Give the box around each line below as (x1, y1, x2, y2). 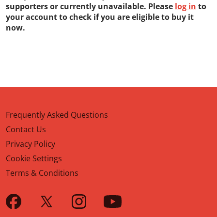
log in (175, 1, 196, 12)
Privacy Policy (6, 139, 55, 149)
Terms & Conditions (6, 168, 78, 178)
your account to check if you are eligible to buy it (6, 12, 194, 22)
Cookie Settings (6, 153, 62, 164)
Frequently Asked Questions (6, 109, 108, 120)
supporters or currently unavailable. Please (6, 1, 175, 12)
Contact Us (6, 124, 46, 135)
